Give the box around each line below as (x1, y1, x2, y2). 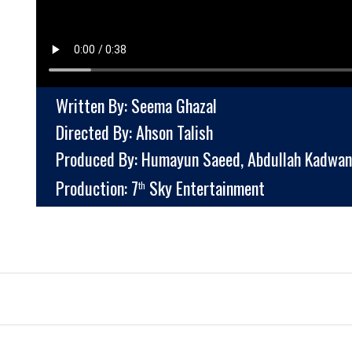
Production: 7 (56, 175, 138, 201)
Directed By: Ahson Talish (56, 119, 213, 145)
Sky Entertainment (145, 175, 265, 201)
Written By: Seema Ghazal (56, 93, 217, 119)
